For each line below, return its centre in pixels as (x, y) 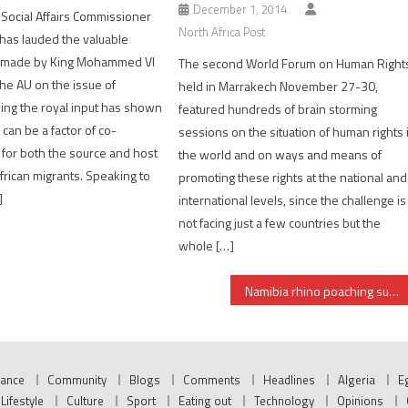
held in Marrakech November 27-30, (279, 87)
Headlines (289, 380)
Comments (212, 380)
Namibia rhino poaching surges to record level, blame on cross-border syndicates (394, 291)
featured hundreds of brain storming (278, 109)
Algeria (357, 380)
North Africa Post (222, 32)
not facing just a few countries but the (280, 223)
